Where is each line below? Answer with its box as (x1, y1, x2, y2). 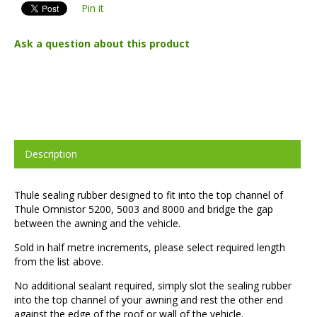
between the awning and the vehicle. (14, 217, 180, 231)
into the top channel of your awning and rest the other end (14, 293, 283, 307)
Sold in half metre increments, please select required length (14, 241, 285, 255)
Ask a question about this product (14, 37, 190, 51)
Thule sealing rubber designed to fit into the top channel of (14, 188, 283, 202)
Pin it (81, 1, 104, 16)
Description (25, 147, 77, 161)
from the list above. (14, 255, 103, 269)
